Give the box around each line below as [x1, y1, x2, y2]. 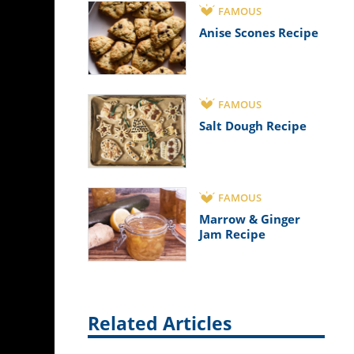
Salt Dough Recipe [199, 117, 307, 134]
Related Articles [88, 311, 232, 337]
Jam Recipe [199, 226, 265, 243]
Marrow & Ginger [199, 211, 300, 228]
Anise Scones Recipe [199, 24, 318, 40]
